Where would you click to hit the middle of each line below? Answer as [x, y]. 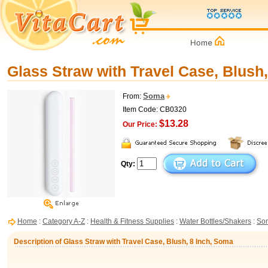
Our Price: [140, 124]
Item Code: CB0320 [155, 109]
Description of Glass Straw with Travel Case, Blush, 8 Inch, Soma [124, 242]
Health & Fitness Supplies [132, 221]
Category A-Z [64, 221]
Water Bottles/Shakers [215, 221]
